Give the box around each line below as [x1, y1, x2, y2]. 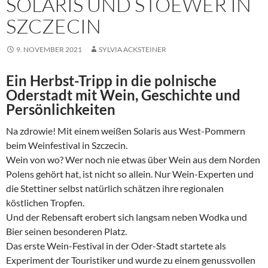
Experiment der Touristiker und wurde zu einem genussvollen [6, 254, 255, 266]
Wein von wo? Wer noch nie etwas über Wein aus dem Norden [6, 154, 260, 166]
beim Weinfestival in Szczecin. [6, 139, 127, 151]
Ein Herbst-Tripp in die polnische [6, 72, 217, 90]
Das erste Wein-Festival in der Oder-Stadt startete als [6, 240, 226, 252]
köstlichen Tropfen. [6, 197, 84, 209]
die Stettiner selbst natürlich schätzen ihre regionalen [6, 182, 224, 194]
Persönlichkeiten [6, 100, 115, 118]
